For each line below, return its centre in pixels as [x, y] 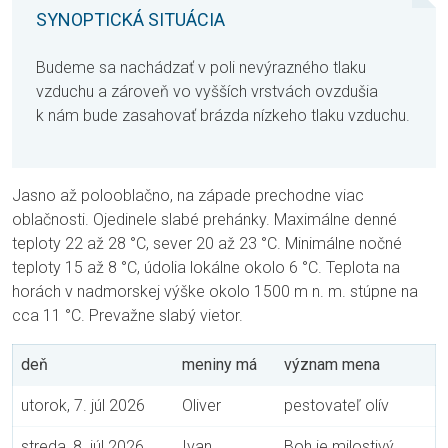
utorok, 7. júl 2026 [83, 406]
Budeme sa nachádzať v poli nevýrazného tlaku [201, 68]
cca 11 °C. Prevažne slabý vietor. [127, 316]
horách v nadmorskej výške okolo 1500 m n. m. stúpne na [215, 292]
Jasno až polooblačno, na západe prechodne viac [188, 196]
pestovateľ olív [336, 406]
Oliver [201, 406]
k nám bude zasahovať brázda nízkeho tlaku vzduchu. [223, 116]
